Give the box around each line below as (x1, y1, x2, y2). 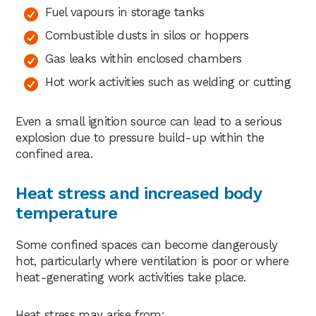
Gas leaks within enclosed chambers (45, 51, 242, 66)
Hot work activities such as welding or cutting (45, 74, 291, 89)
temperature (16, 202, 117, 223)
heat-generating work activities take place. (16, 269, 246, 284)
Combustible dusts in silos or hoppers (45, 28, 249, 42)
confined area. (16, 146, 92, 161)
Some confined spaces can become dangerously (16, 237, 278, 252)
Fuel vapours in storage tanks (45, 4, 205, 19)
